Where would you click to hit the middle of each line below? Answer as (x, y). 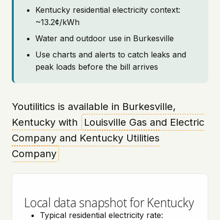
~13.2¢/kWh (57, 22)
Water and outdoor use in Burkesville (105, 38)
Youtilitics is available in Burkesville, (94, 107)
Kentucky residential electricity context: (108, 10)
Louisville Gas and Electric (144, 122)
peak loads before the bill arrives (97, 67)
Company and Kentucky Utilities (86, 138)
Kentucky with (46, 122)
